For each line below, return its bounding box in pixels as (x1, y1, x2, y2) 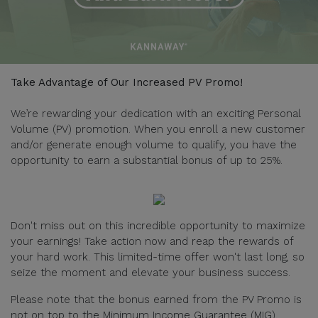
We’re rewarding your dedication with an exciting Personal (11, 106, 301, 120)
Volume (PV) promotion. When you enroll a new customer (11, 122, 305, 136)
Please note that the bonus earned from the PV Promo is (11, 292, 302, 306)
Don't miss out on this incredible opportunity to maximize (11, 219, 305, 232)
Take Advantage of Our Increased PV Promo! (11, 75, 243, 89)
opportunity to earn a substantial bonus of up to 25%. (11, 153, 283, 167)
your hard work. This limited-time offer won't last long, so (11, 250, 305, 263)
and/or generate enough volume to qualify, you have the (11, 138, 297, 151)
